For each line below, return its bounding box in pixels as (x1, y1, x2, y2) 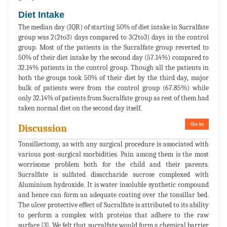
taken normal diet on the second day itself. (18, 103, 142, 112)
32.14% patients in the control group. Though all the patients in (18, 63, 209, 72)
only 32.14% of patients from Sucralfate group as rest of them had (18, 93, 209, 102)
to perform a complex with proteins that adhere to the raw (18, 210, 209, 219)
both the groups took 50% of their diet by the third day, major (18, 73, 209, 82)
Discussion (18, 122, 67, 134)
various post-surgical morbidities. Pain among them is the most (18, 149, 209, 159)
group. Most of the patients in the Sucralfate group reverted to (18, 43, 209, 52)
